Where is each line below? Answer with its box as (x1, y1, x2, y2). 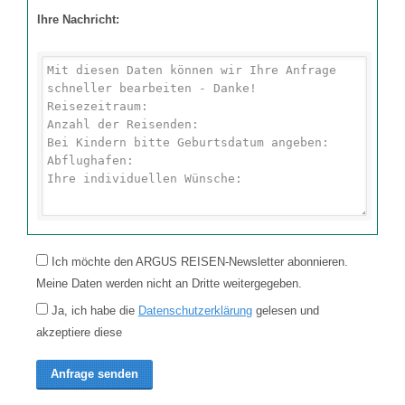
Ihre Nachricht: (37, 13, 119, 26)
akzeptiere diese (36, 325, 122, 339)
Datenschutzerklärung (138, 304, 252, 317)
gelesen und (252, 304, 319, 317)
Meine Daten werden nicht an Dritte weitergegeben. (36, 277, 302, 290)
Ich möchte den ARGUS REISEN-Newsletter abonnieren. (48, 255, 348, 268)
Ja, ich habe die (48, 304, 138, 317)
